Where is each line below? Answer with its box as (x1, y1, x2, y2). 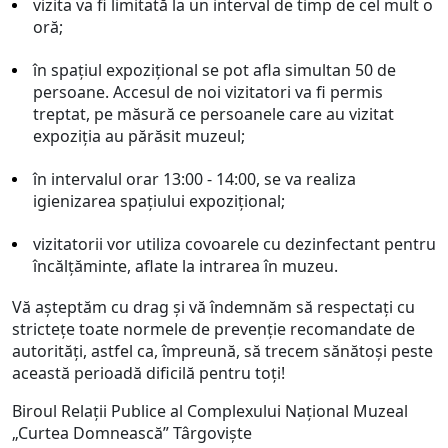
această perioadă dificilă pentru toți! (12, 362, 289, 384)
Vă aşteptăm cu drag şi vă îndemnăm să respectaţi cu (12, 296, 415, 318)
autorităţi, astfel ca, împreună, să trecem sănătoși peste (12, 340, 433, 362)
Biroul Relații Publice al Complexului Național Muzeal (12, 400, 408, 422)
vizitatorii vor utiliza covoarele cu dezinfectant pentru (33, 233, 436, 255)
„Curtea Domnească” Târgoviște (12, 422, 252, 444)
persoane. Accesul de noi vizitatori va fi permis (33, 81, 383, 103)
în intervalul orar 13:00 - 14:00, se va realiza (33, 168, 356, 190)
